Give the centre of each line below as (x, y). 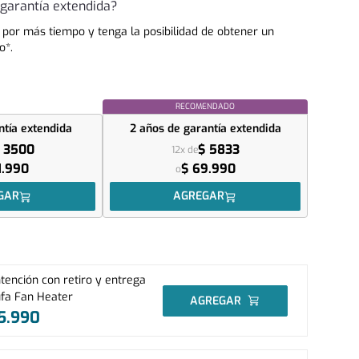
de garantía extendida (224, 129)
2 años (147, 129)
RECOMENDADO (205, 106)
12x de (184, 150)
